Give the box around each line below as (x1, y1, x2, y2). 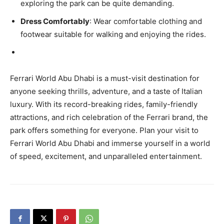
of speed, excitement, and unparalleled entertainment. (10, 151, 202, 161)
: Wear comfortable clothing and (89, 16, 202, 26)
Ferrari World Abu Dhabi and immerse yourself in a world (10, 138, 210, 148)
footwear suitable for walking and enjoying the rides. (20, 29, 206, 39)
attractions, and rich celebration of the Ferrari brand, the (10, 112, 208, 122)
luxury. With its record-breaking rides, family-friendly (10, 99, 197, 109)
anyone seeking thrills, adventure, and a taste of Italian (10, 86, 202, 96)
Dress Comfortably (20, 16, 89, 26)
